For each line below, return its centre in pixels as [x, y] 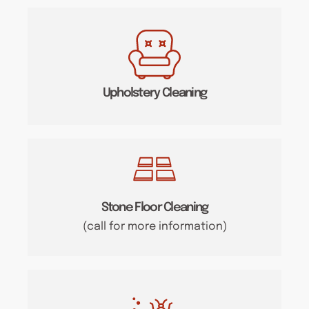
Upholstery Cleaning [154, 93]
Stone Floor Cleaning [154, 207]
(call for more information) [154, 226]
